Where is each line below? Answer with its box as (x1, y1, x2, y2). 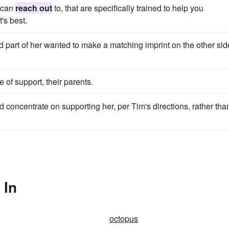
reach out (15, 2, 52, 14)
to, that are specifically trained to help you (52, 2, 203, 14)
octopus (109, 213, 138, 224)
